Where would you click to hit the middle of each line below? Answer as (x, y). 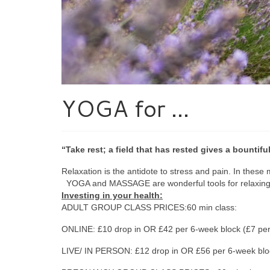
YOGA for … (126, 108)
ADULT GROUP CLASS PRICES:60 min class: (149, 207)
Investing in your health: (112, 195)
